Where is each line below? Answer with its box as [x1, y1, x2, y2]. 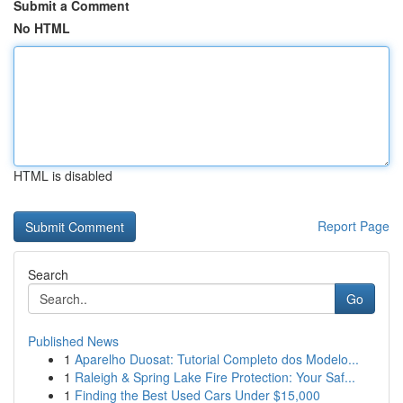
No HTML [13, 19, 70, 37]
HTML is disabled [13, 166, 112, 184]
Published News [28, 332, 119, 350]
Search [28, 265, 68, 283]
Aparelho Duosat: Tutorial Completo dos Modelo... [75, 350, 359, 368]
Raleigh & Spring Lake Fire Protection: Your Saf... [75, 368, 355, 386]
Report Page [318, 217, 390, 235]
